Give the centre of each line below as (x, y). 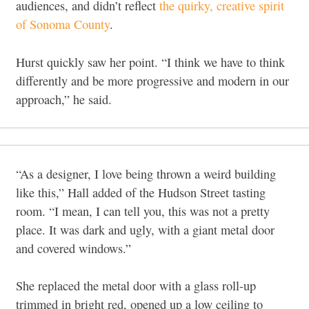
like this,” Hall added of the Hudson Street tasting (141, 192)
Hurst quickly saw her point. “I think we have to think (150, 62)
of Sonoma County (63, 24)
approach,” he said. (64, 99)
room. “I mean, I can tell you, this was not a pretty (143, 211)
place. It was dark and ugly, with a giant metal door (145, 229)
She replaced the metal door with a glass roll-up (136, 286)
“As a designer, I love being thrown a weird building (146, 173)
